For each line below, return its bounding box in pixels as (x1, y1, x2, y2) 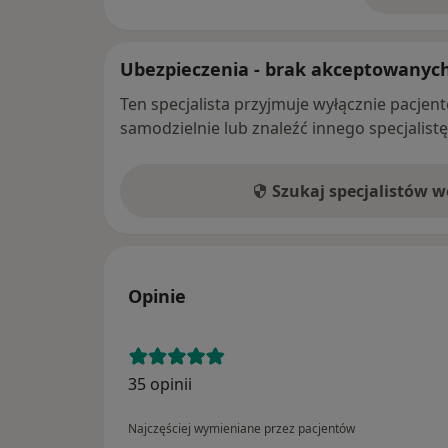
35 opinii (128, 372, 192, 395)
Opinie (128, 283, 186, 308)
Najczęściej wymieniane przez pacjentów (128, 419, 355, 437)
